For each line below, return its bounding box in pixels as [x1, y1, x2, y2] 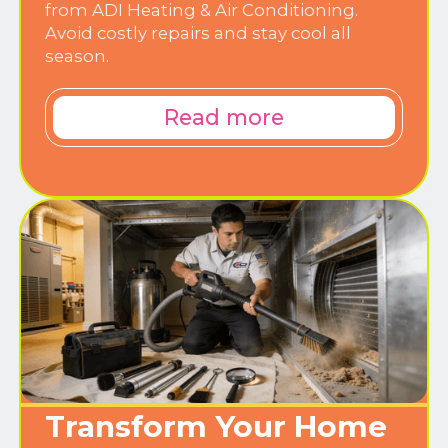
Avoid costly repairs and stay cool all [45, 23, 351, 44]
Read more [164, 104, 284, 131]
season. [45, 46, 109, 67]
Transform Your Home [45, 407, 387, 444]
